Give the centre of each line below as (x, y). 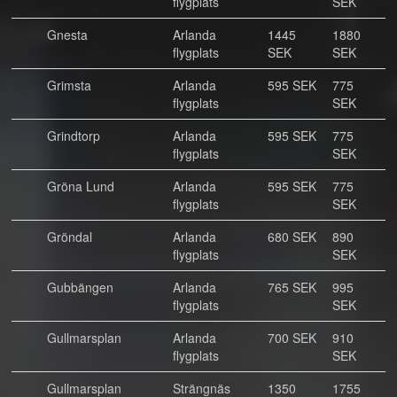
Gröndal (70, 237)
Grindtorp (74, 136)
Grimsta (69, 85)
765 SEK (292, 287)
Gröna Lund (81, 186)
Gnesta (67, 35)
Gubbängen (80, 287)
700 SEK (292, 338)
